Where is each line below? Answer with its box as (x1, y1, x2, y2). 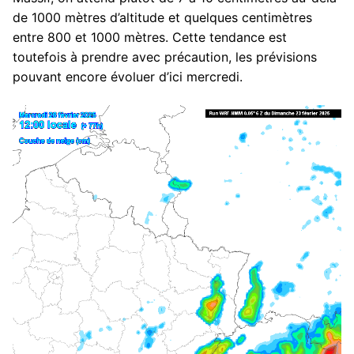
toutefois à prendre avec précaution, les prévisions (13, 49, 317, 66)
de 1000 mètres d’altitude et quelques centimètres (13, 9, 312, 26)
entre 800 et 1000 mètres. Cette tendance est (13, 29, 287, 46)
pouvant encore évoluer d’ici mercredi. (13, 69, 243, 85)
